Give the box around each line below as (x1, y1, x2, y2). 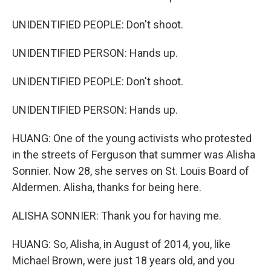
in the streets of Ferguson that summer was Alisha (12, 148, 255, 161)
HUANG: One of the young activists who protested (12, 132, 252, 145)
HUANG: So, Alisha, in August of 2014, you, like (12, 238, 230, 250)
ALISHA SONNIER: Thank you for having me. (12, 209, 221, 222)
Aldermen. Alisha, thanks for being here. (12, 181, 201, 194)
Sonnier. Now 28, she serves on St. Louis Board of (12, 165, 249, 177)
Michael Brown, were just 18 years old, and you (12, 254, 235, 267)
